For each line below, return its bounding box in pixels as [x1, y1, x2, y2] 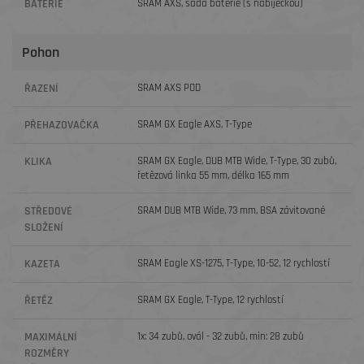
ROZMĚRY [24, 346, 69, 361]
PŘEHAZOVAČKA [24, 118, 99, 132]
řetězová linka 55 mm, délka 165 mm [137, 169, 290, 182]
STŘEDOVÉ [24, 204, 72, 219]
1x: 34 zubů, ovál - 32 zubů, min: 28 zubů [137, 330, 305, 343]
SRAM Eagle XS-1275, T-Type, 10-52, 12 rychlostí [137, 257, 331, 270]
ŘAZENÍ [24, 81, 58, 96]
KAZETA [24, 257, 60, 271]
